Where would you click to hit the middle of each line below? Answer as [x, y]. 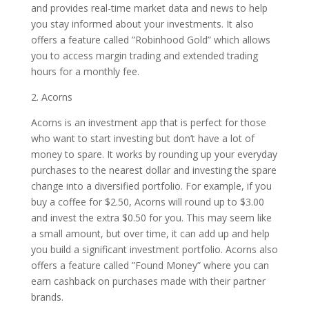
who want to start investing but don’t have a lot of [142, 138]
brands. [47, 297]
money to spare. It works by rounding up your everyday [154, 154]
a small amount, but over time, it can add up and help [150, 233]
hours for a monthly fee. [85, 71]
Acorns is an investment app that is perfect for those [148, 122]
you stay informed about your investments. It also [142, 24]
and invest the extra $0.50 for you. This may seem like [151, 218]
